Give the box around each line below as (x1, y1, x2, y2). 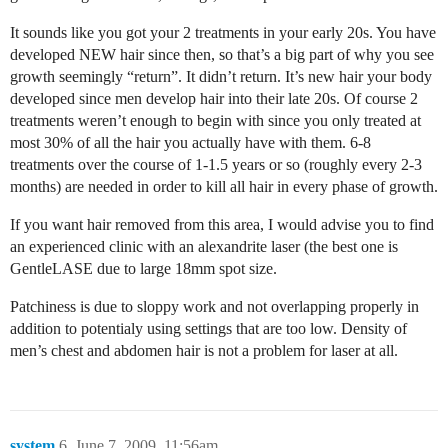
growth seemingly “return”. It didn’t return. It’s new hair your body (10, 67, 432, 85)
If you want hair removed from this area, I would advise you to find (10, 215, 434, 233)
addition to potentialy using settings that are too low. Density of (10, 319, 407, 337)
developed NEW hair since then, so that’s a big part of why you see (10, 45, 434, 63)
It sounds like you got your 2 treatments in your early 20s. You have (10, 23, 436, 41)
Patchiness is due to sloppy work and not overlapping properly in (10, 297, 419, 315)
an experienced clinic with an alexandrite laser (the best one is (10, 237, 398, 255)
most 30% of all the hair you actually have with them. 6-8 (10, 133, 371, 151)
